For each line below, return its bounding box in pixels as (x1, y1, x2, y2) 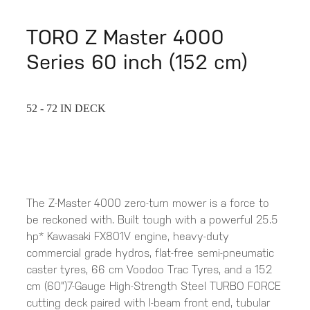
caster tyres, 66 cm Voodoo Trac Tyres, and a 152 (26, 263, 272, 277)
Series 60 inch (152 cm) (26, 50, 248, 75)
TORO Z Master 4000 (26, 25, 224, 50)
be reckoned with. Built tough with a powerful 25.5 (26, 213, 278, 227)
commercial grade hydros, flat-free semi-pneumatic (26, 246, 274, 260)
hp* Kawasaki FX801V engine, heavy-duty (26, 230, 229, 244)
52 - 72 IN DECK (26, 102, 106, 115)
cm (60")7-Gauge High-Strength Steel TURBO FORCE (26, 280, 281, 293)
